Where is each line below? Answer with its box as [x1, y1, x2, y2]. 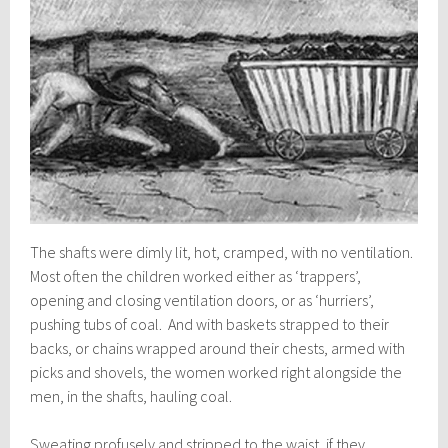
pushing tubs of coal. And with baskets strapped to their [30, 313, 390, 334]
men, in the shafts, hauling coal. [30, 385, 233, 406]
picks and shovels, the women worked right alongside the [30, 361, 403, 382]
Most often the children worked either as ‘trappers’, [30, 265, 362, 286]
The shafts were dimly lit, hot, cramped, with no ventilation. [30, 241, 417, 262]
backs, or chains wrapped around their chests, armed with [30, 337, 406, 358]
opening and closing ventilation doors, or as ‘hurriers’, [30, 289, 375, 310]
